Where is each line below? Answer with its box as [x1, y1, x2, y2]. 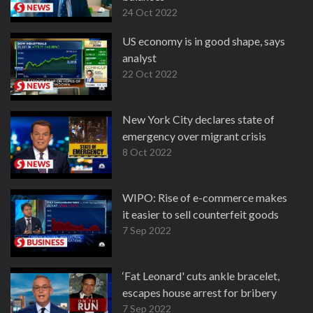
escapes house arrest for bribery [122, 286, 277, 299]
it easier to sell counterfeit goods [122, 208, 279, 221]
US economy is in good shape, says [122, 34, 285, 48]
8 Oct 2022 [122, 146, 172, 158]
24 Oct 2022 [122, 6, 177, 18]
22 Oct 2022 [122, 68, 177, 80]
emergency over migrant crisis [122, 129, 266, 143]
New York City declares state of [122, 112, 275, 126]
